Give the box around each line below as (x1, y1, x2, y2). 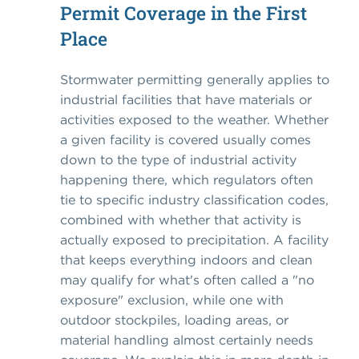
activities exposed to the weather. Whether (60, 111, 329, 128)
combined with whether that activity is (60, 212, 301, 228)
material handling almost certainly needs (60, 332, 313, 349)
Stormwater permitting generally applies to (60, 71, 329, 88)
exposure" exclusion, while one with (60, 292, 284, 309)
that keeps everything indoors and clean (60, 252, 313, 268)
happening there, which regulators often (60, 171, 313, 188)
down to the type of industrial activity (60, 151, 296, 168)
